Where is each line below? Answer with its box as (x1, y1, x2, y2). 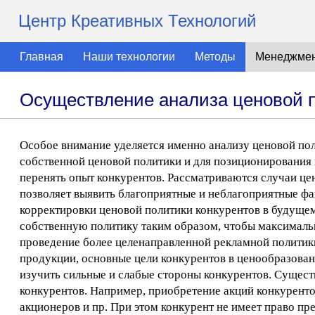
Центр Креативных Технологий (18, 11, 256, 30)
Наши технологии (83, 51, 175, 63)
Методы (195, 51, 236, 63)
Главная (20, 51, 63, 63)
